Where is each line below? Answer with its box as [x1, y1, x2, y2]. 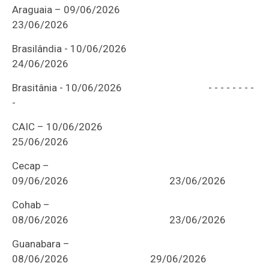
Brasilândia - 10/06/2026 [12, 43, 209, 55]
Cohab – [12, 199, 50, 211]
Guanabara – [12, 238, 70, 250]
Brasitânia [12, 82, 58, 94]
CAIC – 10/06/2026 [12, 121, 199, 133]
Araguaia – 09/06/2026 [12, 4, 210, 16]
